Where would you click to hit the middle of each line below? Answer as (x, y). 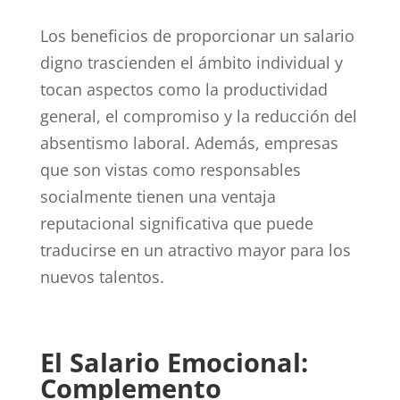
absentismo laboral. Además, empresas (189, 142)
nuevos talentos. (102, 276)
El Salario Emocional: (174, 362)
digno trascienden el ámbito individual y (191, 62)
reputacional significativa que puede (176, 223)
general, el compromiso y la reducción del (198, 116)
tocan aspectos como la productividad (183, 89)
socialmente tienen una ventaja (158, 196)
